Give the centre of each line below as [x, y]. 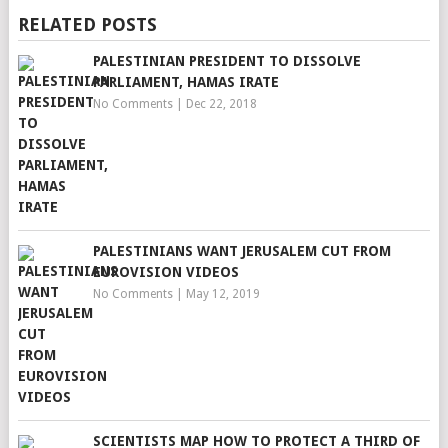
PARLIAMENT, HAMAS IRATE [185, 82]
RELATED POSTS [87, 24]
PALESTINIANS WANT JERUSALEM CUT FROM [241, 251]
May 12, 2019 [222, 294]
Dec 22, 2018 [221, 104]
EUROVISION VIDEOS [165, 272]
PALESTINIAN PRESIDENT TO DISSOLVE [226, 61]
